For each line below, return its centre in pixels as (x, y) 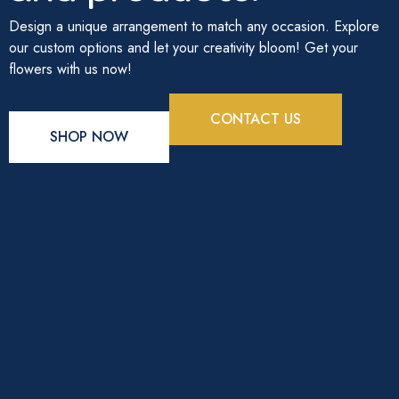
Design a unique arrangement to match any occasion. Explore (194, 27)
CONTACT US (256, 118)
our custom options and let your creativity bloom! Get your (183, 48)
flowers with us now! (70, 69)
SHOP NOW (89, 136)
